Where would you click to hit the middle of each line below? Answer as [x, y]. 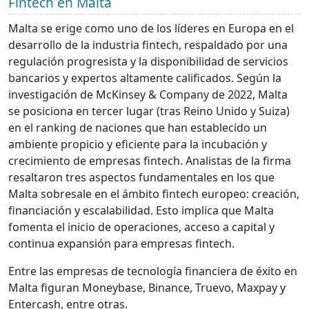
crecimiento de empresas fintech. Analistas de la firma [150, 160]
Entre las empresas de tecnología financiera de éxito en [153, 271]
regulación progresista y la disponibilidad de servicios [148, 61]
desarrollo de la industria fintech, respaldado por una [148, 44]
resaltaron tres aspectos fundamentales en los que [141, 177]
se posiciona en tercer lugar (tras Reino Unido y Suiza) [149, 111]
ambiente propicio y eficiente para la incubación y [138, 144]
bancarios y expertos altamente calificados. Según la [145, 78]
